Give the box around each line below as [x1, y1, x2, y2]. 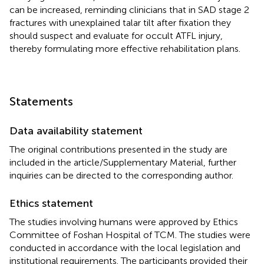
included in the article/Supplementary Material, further [9, 156, 236, 168]
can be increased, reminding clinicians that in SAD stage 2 [9, 4, 249, 15]
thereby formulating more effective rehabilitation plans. [9, 42, 240, 54]
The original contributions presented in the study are [9, 143, 227, 155]
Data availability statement [9, 124, 143, 137]
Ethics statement [9, 196, 93, 210]
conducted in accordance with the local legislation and [9, 242, 240, 253]
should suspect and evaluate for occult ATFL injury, [9, 29, 223, 41]
